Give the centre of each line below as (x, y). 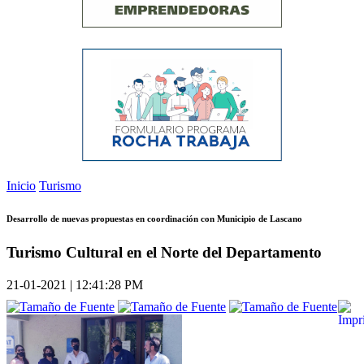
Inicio (21, 186)
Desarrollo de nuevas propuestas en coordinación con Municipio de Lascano (154, 219)
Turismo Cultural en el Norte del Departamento (164, 253)
